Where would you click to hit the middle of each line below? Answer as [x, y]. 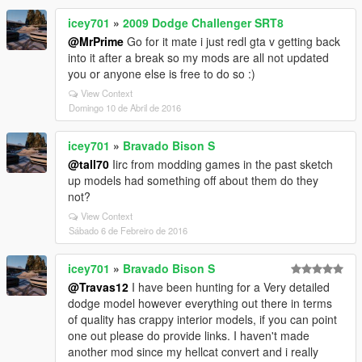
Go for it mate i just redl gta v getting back [232, 41]
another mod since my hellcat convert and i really [193, 351]
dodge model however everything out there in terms [200, 303]
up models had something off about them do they [193, 180]
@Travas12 [98, 286]
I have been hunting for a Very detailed [229, 286]
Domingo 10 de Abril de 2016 [125, 107]
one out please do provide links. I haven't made [189, 335]
